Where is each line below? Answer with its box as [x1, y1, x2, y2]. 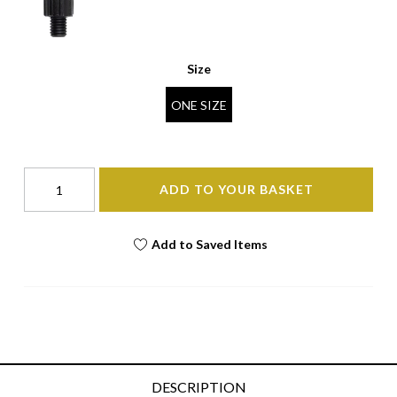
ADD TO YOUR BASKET [159, 182, 314, 198]
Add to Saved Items [151, 237, 268, 253]
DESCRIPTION [151, 378, 246, 395]
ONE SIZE [170, 97, 227, 113]
